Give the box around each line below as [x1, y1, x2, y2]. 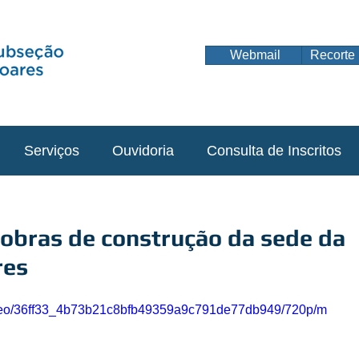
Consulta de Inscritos [206, 143, 341, 159]
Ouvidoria [111, 143, 174, 159]
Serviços [23, 143, 79, 159]
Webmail [230, 48, 280, 62]
